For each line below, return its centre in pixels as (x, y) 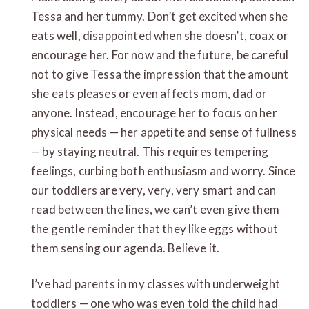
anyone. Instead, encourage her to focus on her (154, 112)
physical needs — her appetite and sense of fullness (164, 132)
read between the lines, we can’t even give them (155, 209)
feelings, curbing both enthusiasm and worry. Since (163, 170)
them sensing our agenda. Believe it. (126, 248)
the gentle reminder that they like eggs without (154, 228)
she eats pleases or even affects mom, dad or (149, 93)
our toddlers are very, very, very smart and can (153, 190)
